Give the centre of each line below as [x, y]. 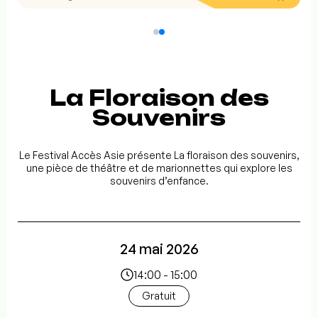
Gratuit [159, 296]
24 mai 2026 [159, 249]
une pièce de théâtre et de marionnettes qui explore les [159, 168]
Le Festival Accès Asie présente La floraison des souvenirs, [159, 155]
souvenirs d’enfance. [159, 181]
